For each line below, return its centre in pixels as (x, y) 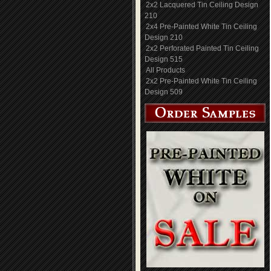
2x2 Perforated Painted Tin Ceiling (202, 48)
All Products (165, 70)
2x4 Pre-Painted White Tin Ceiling (201, 27)
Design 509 (164, 92)
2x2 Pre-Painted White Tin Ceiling (201, 81)
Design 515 (164, 59)
